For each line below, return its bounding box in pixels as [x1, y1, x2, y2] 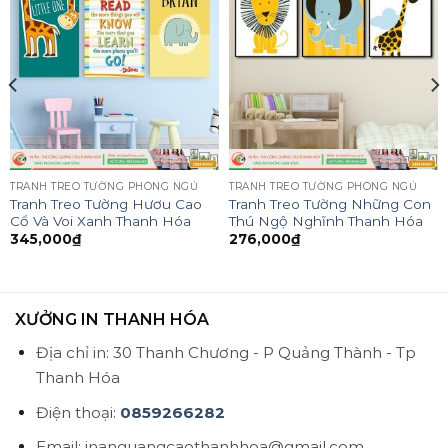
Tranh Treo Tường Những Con [229, 195, 431, 212]
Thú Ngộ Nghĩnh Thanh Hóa [229, 212, 423, 229]
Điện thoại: [35, 402, 120, 422]
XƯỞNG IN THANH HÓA [15, 310, 209, 329]
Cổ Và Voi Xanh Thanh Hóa [10, 212, 191, 229]
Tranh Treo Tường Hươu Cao [10, 195, 202, 212]
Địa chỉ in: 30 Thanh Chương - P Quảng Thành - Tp [35, 343, 416, 362]
